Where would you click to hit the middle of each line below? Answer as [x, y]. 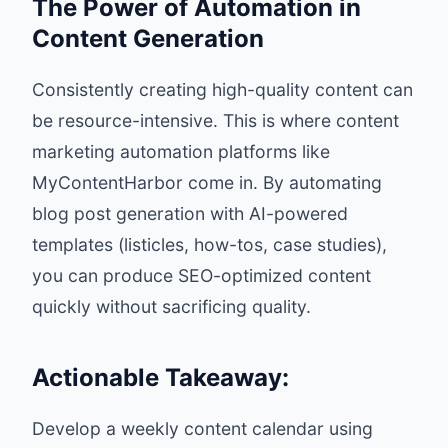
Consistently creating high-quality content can [222, 89]
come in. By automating [282, 182]
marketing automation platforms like [181, 151]
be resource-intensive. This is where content [215, 120]
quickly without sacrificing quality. [171, 306]
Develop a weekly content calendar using [202, 428]
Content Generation [148, 38]
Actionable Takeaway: [160, 377]
